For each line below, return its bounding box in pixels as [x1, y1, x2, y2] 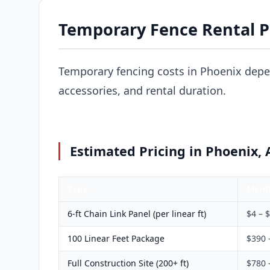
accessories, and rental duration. [58, 83, 226, 98]
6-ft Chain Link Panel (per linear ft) [67, 207, 206, 219]
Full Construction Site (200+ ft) [67, 257, 189, 269]
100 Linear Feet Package [67, 232, 165, 244]
